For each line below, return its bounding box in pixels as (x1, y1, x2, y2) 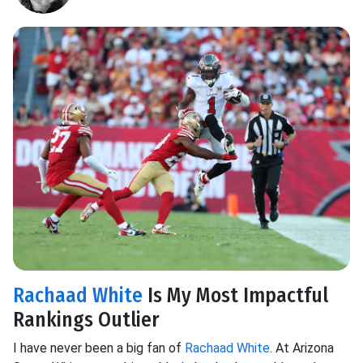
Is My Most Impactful (143, 283, 328, 309)
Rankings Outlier (13, 307, 160, 333)
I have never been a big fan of (13, 340, 185, 357)
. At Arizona (270, 340, 334, 357)
